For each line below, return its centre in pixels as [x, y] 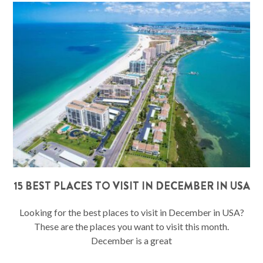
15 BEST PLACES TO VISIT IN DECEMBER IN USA [131, 186]
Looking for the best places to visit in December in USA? [131, 213]
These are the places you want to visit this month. [131, 227]
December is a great [131, 241]
